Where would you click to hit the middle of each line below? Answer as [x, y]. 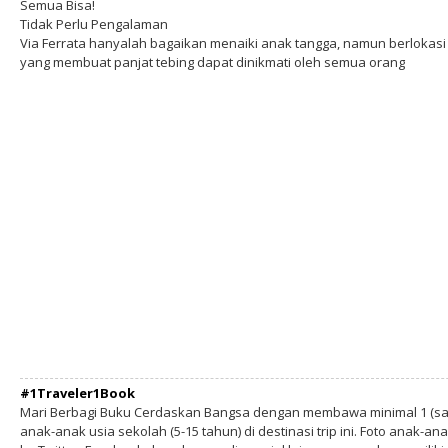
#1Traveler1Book [77, 393]
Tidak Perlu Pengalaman [94, 24]
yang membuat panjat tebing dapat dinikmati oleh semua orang [212, 62]
